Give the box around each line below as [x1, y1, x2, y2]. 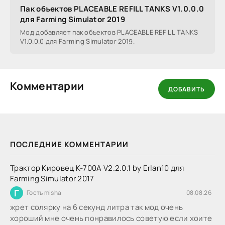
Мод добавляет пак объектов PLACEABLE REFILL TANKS [20, 28, 198, 37]
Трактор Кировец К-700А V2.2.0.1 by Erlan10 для [10, 163, 184, 174]
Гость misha [27, 188, 62, 197]
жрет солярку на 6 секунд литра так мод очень [10, 202, 183, 213]
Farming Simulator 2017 [10, 173, 94, 184]
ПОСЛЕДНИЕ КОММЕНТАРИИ [10, 139, 129, 150]
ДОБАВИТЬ [168, 84, 205, 93]
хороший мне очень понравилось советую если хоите [10, 213, 212, 224]
